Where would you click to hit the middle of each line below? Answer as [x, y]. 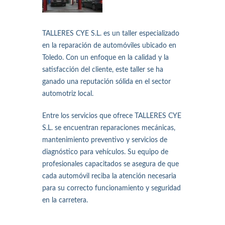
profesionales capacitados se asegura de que [110, 164]
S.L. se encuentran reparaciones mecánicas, [109, 128]
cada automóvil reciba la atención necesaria [109, 176]
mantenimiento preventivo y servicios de [105, 140]
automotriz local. [68, 94]
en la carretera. [65, 200]
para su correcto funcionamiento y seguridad [111, 188]
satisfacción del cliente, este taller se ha [103, 70]
